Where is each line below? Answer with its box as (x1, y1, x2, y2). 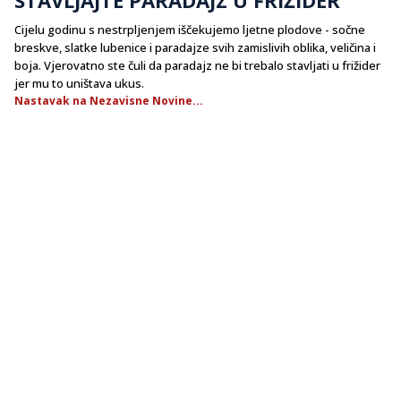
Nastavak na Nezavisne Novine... (14, 92, 203, 108)
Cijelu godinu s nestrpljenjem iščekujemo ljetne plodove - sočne (14, 21, 365, 38)
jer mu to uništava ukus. (14, 74, 144, 91)
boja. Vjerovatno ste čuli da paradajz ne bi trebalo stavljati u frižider (14, 56, 380, 73)
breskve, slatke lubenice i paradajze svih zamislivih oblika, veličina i (14, 38, 376, 55)
